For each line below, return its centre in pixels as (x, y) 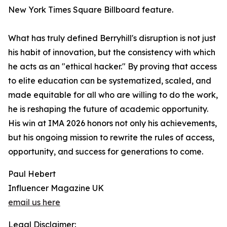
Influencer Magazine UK (56, 188)
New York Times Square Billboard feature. (91, 10)
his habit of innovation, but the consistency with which (112, 52)
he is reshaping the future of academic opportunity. (108, 109)
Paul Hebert (32, 174)
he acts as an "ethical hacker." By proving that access (112, 66)
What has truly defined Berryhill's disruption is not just (112, 38)
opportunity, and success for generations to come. (106, 152)
